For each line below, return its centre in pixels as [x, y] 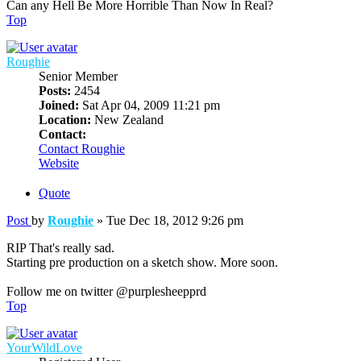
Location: [65, 120]
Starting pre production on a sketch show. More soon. [142, 262]
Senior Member [78, 77]
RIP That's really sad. [60, 247]
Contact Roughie [82, 149]
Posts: [55, 91]
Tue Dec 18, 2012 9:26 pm [175, 220]
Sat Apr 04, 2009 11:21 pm [149, 106]
